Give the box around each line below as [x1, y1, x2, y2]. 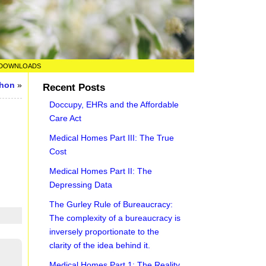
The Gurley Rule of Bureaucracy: [49, 199, 173, 209]
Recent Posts [43, 82, 106, 93]
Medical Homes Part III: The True [49, 133, 175, 142]
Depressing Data [49, 180, 113, 189]
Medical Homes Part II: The [49, 166, 153, 176]
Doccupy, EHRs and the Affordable [49, 100, 179, 109]
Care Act [49, 113, 82, 123]
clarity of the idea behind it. [49, 240, 151, 250]
